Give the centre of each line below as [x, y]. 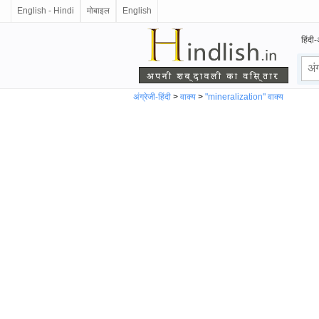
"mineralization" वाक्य [244, 96]
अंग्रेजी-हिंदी [152, 96]
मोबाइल [98, 11]
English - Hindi [46, 11]
